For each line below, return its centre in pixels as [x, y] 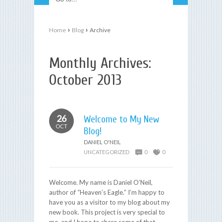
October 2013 [85, 80]
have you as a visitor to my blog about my [110, 202]
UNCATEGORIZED [107, 152]
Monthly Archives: [100, 63]
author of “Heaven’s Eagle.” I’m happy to [107, 192]
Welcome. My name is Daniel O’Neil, [101, 182]
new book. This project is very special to [107, 212]
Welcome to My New [121, 119]
